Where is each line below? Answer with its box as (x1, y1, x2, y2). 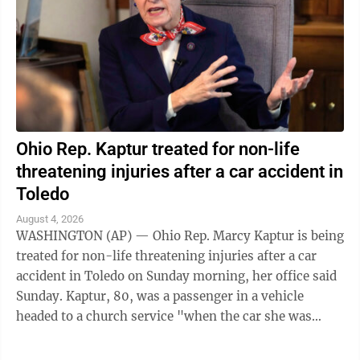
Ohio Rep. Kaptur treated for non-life (16, 139, 300, 159)
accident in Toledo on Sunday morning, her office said (16, 268, 337, 284)
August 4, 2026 (16, 213, 84, 225)
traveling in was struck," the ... (16, 329, 199, 344)
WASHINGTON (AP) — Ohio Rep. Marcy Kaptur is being (16, 228, 344, 243)
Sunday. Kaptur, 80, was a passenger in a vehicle (16, 288, 304, 304)
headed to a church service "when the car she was (16, 309, 312, 324)
